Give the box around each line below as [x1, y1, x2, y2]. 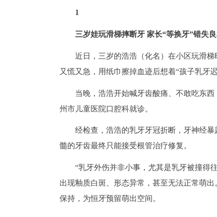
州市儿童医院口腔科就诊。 [60, 104, 153, 113]
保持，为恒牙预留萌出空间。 [60, 194, 160, 203]
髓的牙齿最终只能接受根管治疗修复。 [60, 141, 191, 150]
